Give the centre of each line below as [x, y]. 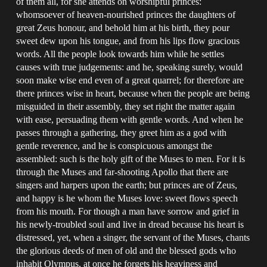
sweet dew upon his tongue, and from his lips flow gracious [128, 41]
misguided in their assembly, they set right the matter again [126, 106]
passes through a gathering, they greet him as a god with [122, 132]
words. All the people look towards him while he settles [120, 54]
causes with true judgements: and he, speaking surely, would [130, 67]
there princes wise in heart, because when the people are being [133, 93]
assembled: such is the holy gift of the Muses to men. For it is [131, 159]
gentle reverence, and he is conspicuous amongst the [114, 145]
